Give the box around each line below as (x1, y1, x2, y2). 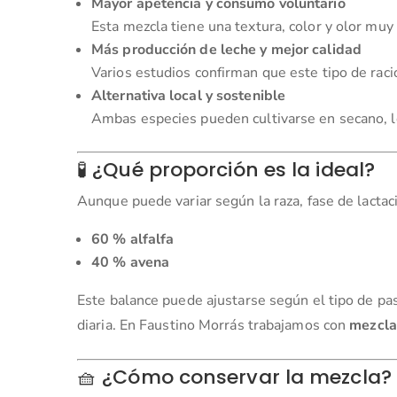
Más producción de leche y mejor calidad (91, 39, 362, 59)
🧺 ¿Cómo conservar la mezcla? (77, 362, 392, 391)
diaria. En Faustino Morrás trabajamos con (77, 315, 350, 335)
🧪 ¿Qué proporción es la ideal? (77, 155, 375, 183)
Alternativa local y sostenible (91, 85, 285, 105)
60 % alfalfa (91, 229, 175, 249)
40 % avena (91, 252, 169, 272)
